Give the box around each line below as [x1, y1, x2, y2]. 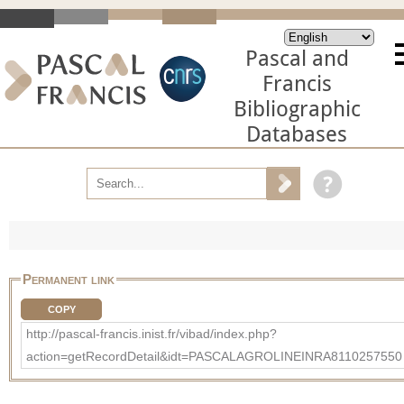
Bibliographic [233, 96, 361, 122]
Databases [246, 122, 347, 147]
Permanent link [23, 271, 115, 287]
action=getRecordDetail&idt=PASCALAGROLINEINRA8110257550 [26, 348, 402, 363]
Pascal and [244, 46, 349, 71]
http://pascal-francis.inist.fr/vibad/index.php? [26, 326, 277, 341]
